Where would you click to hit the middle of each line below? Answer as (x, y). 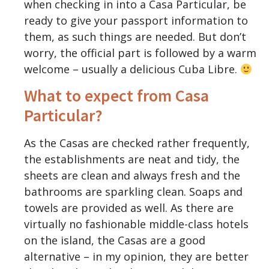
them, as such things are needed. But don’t (135, 37)
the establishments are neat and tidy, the (132, 159)
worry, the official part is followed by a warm (140, 53)
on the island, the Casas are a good (115, 240)
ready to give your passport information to (136, 21)
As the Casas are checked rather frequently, (137, 143)
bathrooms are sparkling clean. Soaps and (133, 192)
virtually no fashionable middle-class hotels (136, 224)
